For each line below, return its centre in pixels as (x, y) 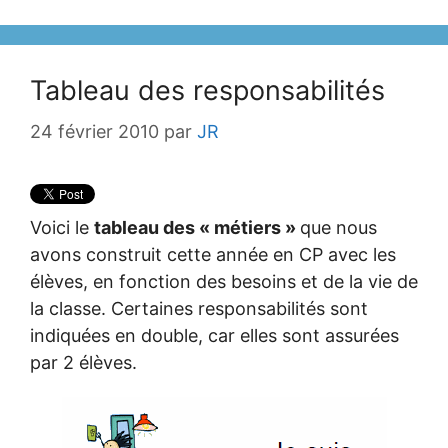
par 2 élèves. (83, 362)
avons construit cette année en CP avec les (213, 254)
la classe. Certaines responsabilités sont (199, 308)
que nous (338, 227)
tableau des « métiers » (197, 227)
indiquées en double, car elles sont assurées (214, 335)
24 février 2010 (94, 131)
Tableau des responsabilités (207, 90)
